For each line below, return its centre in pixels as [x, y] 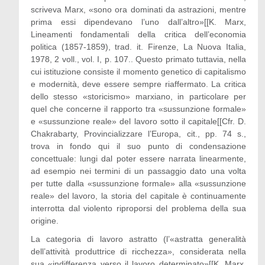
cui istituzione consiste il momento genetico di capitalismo [138, 72]
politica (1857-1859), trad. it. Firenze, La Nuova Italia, [138, 47]
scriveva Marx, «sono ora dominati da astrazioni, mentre [138, 9]
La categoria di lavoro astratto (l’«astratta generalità [138, 239]
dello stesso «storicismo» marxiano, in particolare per [138, 96]
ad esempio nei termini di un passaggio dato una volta [138, 171]
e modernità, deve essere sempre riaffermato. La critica [138, 84]
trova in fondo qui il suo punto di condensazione [138, 146]
